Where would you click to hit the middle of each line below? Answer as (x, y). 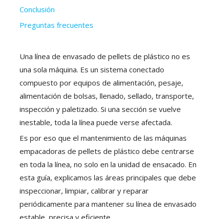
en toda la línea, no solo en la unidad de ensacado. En (108, 164)
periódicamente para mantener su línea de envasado (108, 204)
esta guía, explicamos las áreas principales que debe (108, 177)
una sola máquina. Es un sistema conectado (92, 69)
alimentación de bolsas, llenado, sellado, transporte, (107, 96)
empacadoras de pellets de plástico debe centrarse (107, 151)
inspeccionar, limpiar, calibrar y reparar (84, 191)
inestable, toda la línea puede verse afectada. (96, 122)
